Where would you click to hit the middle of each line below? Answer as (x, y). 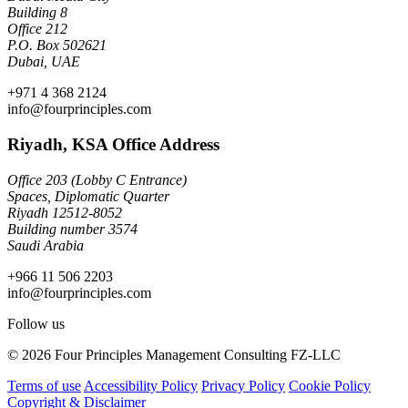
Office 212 (37, 29)
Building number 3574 (72, 229)
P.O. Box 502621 (57, 46)
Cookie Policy (330, 385)
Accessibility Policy (141, 385)
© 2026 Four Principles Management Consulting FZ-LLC (174, 354)
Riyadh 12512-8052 (65, 212)
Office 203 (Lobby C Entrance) (97, 179)
